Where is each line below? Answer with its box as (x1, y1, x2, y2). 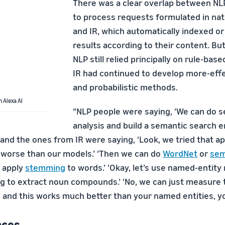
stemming (25, 162, 65, 173)
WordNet (163, 148, 197, 159)
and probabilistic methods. (73, 81, 178, 92)
